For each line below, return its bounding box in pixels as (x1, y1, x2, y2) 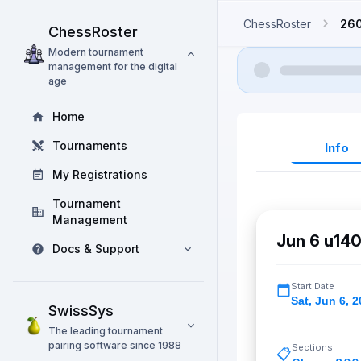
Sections (292, 342, 333, 353)
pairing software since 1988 (48, 339, 181, 351)
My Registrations (52, 168, 147, 181)
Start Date (291, 280, 334, 292)
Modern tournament (48, 46, 143, 58)
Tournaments (52, 139, 127, 152)
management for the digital (48, 60, 177, 73)
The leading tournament (48, 325, 163, 337)
